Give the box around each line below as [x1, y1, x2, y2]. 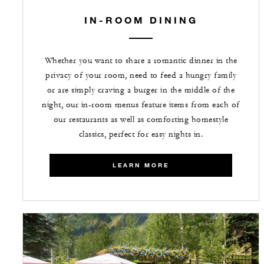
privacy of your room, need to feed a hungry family [45, 70, 236, 81]
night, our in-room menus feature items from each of [42, 100, 240, 111]
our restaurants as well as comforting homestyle [53, 114, 229, 126]
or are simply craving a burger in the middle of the [47, 85, 235, 96]
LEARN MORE [113, 161, 169, 170]
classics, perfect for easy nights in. [78, 129, 203, 140]
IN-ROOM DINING [84, 14, 198, 26]
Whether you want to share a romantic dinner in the [44, 55, 237, 67]
